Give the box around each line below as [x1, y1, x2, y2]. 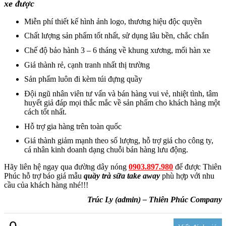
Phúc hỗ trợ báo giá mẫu [4, 172, 84, 181]
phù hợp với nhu [160, 172, 214, 181]
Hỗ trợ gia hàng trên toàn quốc [24, 122, 122, 131]
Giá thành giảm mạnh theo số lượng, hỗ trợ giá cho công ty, [24, 136, 213, 145]
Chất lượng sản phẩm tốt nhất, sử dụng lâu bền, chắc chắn [24, 31, 209, 40]
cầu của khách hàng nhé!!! [4, 181, 88, 190]
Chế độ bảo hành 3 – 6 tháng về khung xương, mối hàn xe [24, 45, 210, 54]
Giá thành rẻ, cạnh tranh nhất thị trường [24, 60, 150, 69]
